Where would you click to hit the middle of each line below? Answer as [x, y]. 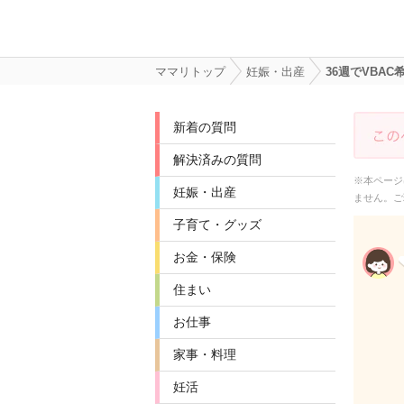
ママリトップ [190, 72]
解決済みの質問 [217, 160]
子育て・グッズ [217, 225]
